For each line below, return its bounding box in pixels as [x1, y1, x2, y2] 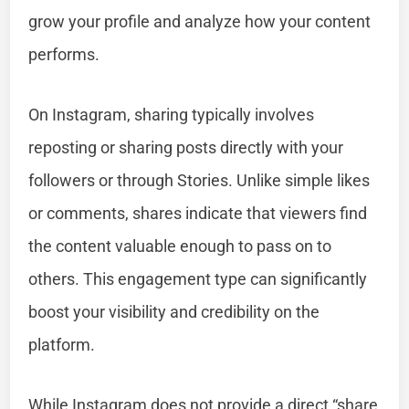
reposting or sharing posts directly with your [28, 137, 344, 157]
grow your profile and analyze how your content [28, 11, 372, 31]
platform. [28, 334, 96, 354]
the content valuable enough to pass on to [28, 236, 332, 256]
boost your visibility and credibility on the [28, 301, 320, 321]
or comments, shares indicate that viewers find [28, 203, 368, 223]
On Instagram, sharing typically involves [28, 104, 315, 124]
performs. [28, 44, 100, 64]
